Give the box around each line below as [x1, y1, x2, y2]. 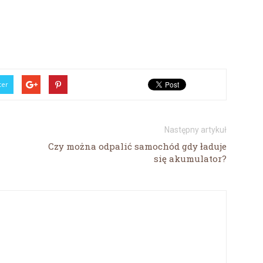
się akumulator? [154, 152, 227, 164]
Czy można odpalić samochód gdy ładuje [48, 140, 227, 152]
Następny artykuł [164, 124, 227, 134]
